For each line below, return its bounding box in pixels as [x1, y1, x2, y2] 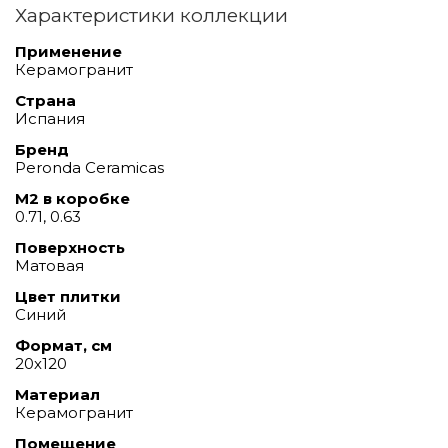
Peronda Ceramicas [15, 157, 164, 177]
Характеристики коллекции [15, 3, 288, 27]
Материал [15, 384, 100, 404]
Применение [15, 41, 122, 61]
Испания [15, 108, 85, 128]
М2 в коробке [15, 188, 130, 208]
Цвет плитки [15, 286, 121, 306]
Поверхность [15, 237, 125, 257]
